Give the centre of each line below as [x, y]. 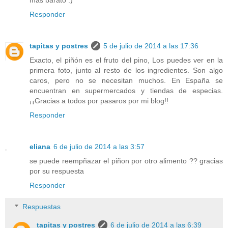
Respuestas [42, 206]
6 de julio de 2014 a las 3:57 [99, 147]
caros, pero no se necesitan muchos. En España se [126, 81]
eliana [40, 147]
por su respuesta [57, 171]
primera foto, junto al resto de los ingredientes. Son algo [126, 70]
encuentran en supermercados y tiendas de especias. [126, 91]
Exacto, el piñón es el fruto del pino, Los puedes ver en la [126, 60]
